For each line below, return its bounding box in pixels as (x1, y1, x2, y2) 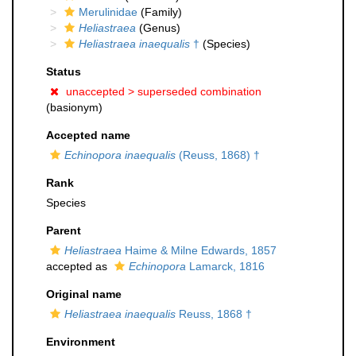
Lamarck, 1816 (186, 260, 265, 273)
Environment (46, 335, 115, 348)
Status (46, 65, 81, 78)
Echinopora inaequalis (64, 149, 176, 161)
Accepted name (46, 129, 130, 141)
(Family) (137, 6, 182, 18)
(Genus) (136, 21, 180, 34)
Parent (46, 224, 81, 237)
